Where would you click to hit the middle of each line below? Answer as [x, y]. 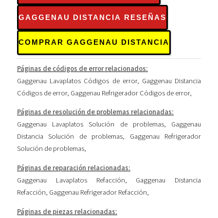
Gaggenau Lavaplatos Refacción [71, 180]
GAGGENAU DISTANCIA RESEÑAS [92, 18]
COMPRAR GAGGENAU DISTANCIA [94, 43]
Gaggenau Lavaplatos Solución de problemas [91, 124]
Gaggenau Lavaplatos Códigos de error [77, 81]
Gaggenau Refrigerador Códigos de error [130, 93]
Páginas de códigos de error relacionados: [82, 68]
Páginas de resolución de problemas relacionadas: [95, 112]
